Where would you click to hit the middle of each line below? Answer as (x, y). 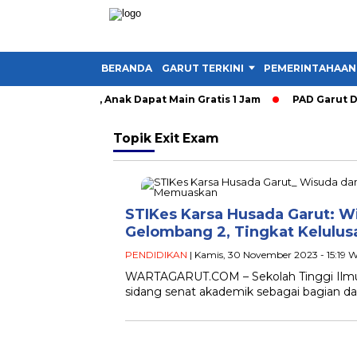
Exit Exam (187, 138)
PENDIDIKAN (156, 255)
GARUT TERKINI (203, 68)
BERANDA (127, 68)
